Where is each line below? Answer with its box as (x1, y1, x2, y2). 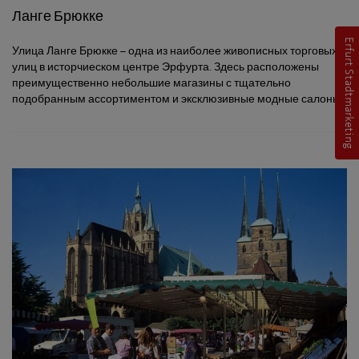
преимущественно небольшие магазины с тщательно (12, 76, 291, 91)
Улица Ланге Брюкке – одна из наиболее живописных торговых (12, 44, 337, 58)
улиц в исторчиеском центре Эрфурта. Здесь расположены (12, 60, 319, 75)
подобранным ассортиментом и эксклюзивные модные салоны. (12, 92, 343, 107)
